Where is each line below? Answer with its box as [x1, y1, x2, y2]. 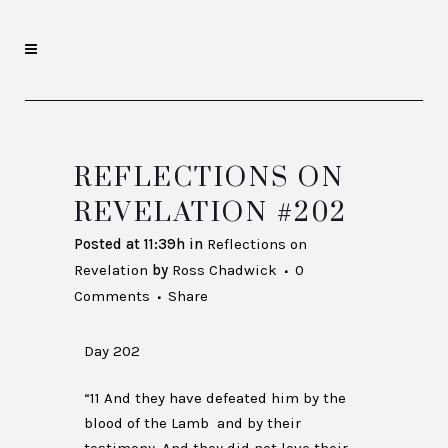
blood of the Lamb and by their [84, 414, 301, 432]
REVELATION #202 [74, 196, 348, 230]
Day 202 [84, 342, 140, 360]
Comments [74, 287, 150, 305]
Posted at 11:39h [74, 235, 185, 253]
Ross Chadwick [172, 261, 277, 279]
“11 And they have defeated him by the [84, 389, 346, 407]
